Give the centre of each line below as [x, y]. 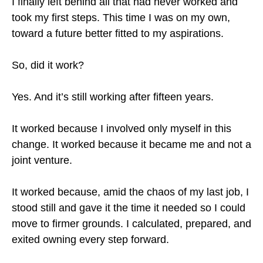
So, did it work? [48, 65]
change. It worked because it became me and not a [131, 144]
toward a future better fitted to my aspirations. [118, 33]
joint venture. [42, 160]
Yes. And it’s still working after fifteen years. [113, 97]
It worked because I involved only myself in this [122, 129]
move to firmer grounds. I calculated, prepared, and [131, 224]
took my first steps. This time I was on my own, [121, 18]
